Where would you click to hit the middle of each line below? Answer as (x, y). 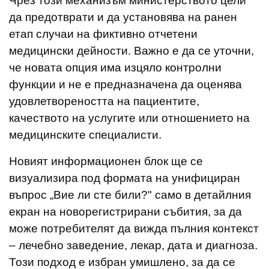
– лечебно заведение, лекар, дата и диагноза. (133, 245)
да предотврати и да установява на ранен (123, 17)
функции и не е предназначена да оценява (125, 84)
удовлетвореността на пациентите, (104, 101)
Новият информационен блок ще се (106, 161)
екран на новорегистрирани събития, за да (125, 211)
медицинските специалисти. (85, 134)
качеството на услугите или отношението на (129, 118)
